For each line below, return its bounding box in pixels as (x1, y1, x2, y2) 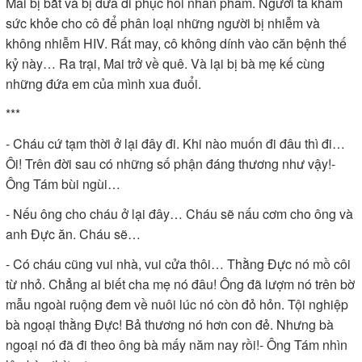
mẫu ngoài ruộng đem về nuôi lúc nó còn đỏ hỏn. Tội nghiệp (6, 295, 348, 314)
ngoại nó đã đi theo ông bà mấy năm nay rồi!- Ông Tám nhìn (6, 335, 347, 354)
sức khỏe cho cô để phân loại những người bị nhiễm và (6, 14, 320, 32)
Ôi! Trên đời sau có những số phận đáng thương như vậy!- (6, 154, 335, 173)
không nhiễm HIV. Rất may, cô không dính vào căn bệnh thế (6, 34, 347, 53)
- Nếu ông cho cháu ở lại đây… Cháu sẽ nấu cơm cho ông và (6, 204, 353, 223)
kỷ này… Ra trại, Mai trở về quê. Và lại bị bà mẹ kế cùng (6, 54, 325, 73)
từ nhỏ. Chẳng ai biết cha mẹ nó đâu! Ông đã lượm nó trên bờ (6, 275, 355, 293)
